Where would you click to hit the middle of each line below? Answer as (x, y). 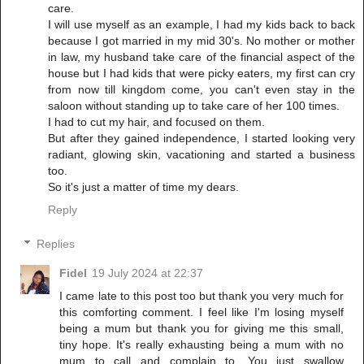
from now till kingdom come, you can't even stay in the (201, 90)
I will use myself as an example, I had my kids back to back (201, 25)
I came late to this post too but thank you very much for (201, 295)
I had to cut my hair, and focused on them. (156, 122)
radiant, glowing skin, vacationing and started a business (201, 155)
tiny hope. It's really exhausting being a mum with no (201, 344)
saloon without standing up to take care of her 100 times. (194, 106)
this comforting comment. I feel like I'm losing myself (201, 312)
